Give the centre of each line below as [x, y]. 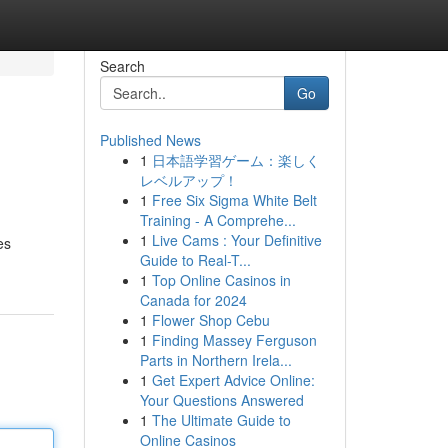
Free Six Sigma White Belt [234, 200]
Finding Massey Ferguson [234, 340]
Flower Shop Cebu [210, 320]
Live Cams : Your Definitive [236, 240]
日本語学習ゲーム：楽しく [235, 160]
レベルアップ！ [188, 180]
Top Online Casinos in [221, 280]
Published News [150, 140]
